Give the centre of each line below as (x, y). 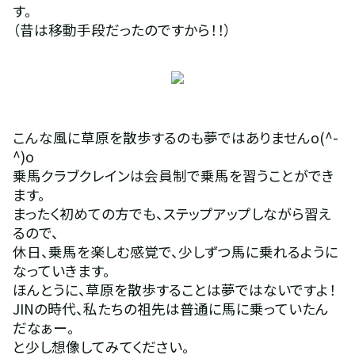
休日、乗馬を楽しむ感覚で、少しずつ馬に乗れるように (175, 252)
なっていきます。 (61, 271)
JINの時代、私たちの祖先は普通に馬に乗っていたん (170, 309)
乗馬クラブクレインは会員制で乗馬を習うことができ (173, 176)
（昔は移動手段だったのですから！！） (122, 30)
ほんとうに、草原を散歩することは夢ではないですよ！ (174, 290)
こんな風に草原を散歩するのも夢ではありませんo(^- (175, 137)
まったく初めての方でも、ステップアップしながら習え (172, 214)
